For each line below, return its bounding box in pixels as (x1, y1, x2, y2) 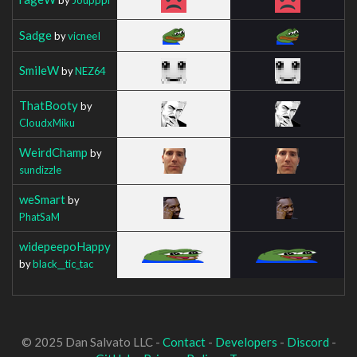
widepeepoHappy (19, 238, 111, 253)
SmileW (19, 62, 59, 77)
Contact (162, 335, 206, 349)
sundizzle (19, 163, 61, 176)
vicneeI (68, 29, 100, 42)
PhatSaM (19, 210, 60, 223)
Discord (286, 335, 329, 349)
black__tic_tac (33, 257, 93, 270)
